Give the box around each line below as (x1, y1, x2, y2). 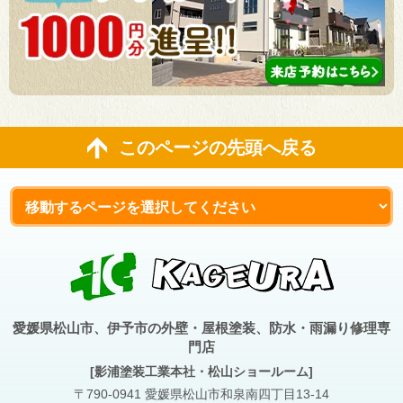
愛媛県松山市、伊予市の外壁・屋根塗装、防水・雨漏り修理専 (13, 319, 390, 336)
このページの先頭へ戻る (118, 137, 317, 157)
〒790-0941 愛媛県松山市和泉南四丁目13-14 (74, 386, 329, 401)
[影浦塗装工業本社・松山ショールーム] (90, 363, 313, 379)
